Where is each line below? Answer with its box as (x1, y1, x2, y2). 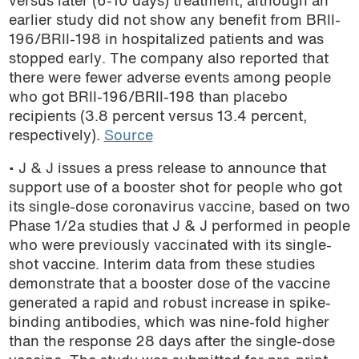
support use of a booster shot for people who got (8, 182, 342, 196)
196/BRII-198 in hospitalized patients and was (8, 33, 324, 47)
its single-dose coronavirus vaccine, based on (8, 201, 325, 216)
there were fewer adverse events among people (8, 71, 331, 86)
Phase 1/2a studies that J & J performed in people (8, 220, 350, 235)
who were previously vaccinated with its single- (8, 240, 332, 254)
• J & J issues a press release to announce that (8, 163, 326, 177)
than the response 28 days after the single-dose (8, 336, 335, 350)
